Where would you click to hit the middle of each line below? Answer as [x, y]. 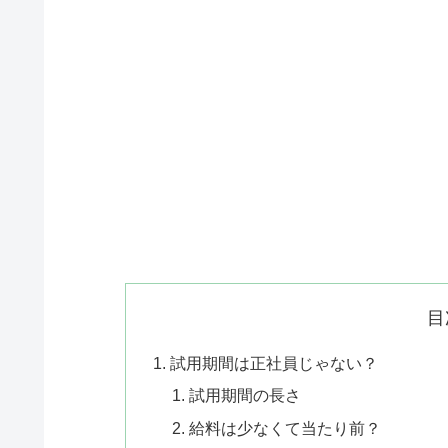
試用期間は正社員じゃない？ [273, 363]
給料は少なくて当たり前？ [285, 427]
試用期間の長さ [245, 395]
